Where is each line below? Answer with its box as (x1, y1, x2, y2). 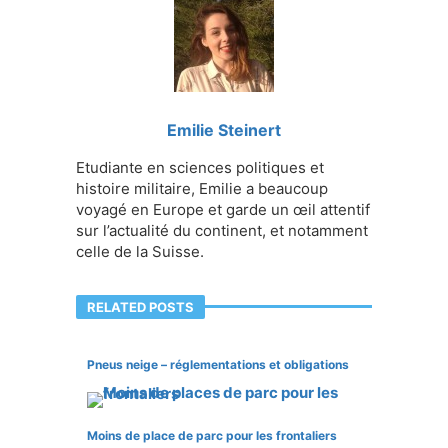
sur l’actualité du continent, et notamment (76, 221, 368, 241)
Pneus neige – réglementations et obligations (86, 357, 349, 373)
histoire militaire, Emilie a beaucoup (76, 179, 328, 199)
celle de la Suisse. (76, 242, 204, 262)
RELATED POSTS (87, 299, 194, 316)
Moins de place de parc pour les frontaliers (86, 428, 337, 444)
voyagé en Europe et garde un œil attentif (76, 200, 370, 220)
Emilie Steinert (167, 120, 281, 141)
